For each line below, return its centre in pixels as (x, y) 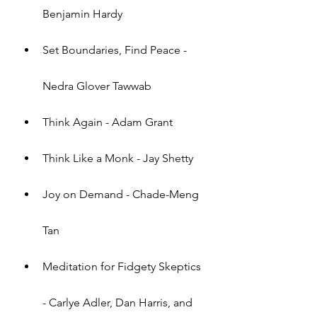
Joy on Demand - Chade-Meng (122, 194)
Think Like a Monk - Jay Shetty (118, 158)
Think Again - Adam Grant (108, 122)
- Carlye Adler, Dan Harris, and (119, 302)
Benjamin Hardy (82, 13)
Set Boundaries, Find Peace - (116, 50)
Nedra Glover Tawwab (97, 86)
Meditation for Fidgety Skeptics (123, 266)
